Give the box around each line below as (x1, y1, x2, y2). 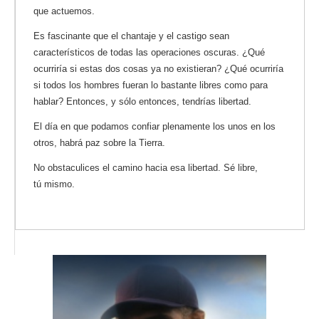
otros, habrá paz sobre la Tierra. (33, 137, 165, 148)
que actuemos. (33, 6, 95, 17)
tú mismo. (33, 178, 75, 189)
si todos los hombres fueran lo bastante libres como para (33, 79, 268, 90)
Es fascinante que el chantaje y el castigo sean (33, 30, 229, 41)
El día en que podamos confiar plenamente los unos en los (33, 120, 276, 132)
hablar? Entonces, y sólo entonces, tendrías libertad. (33, 95, 251, 107)
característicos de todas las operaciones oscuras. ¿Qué (33, 46, 265, 58)
